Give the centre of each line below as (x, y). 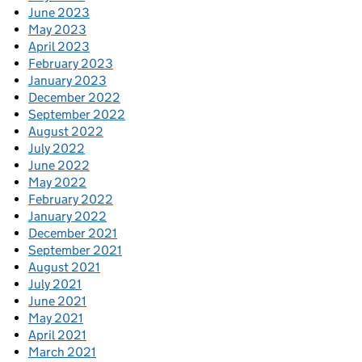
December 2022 (74, 98)
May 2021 (56, 318)
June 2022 (59, 166)
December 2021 (73, 234)
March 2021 (62, 352)
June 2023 (59, 13)
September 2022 (77, 115)
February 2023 (71, 64)
